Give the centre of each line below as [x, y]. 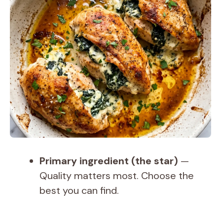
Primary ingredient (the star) [109, 161]
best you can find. [79, 190]
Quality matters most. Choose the [117, 175]
